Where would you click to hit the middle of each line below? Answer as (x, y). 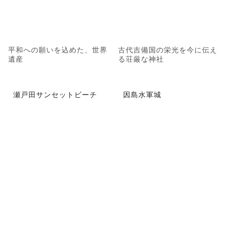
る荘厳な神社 (141, 58)
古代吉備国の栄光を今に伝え (168, 49)
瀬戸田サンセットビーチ (55, 94)
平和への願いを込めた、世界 (58, 49)
